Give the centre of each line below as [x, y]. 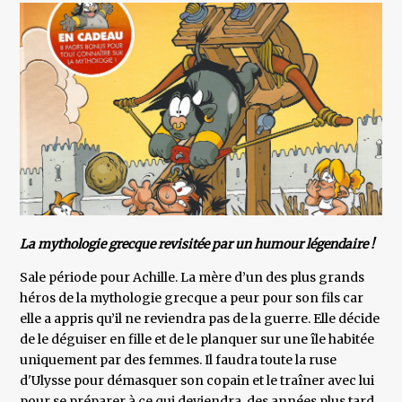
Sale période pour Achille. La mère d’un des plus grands [192, 278]
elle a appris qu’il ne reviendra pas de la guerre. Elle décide [200, 319]
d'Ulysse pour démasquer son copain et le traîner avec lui [197, 381]
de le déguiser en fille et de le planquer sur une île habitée [197, 340]
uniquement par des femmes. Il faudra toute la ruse [179, 360]
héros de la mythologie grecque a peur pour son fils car [192, 298]
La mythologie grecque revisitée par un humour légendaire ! [197, 245]
